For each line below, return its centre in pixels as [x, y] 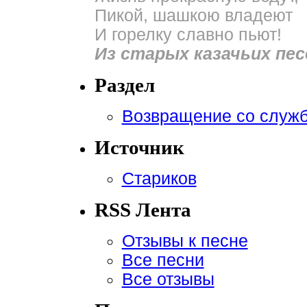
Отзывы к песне [185, 241]
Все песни [163, 260]
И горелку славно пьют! [188, 35]
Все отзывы [168, 280]
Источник [139, 148]
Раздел [124, 85]
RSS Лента [143, 210]
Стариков [159, 179]
